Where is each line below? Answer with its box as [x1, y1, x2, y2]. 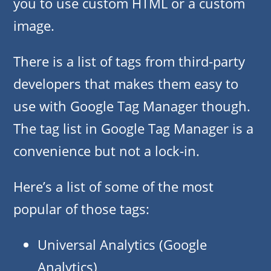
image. [13, 16, 54, 35]
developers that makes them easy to [13, 74, 238, 93]
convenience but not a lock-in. [13, 142, 200, 160]
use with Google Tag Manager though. [13, 97, 250, 116]
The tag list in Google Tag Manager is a [13, 119, 253, 138]
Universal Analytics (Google [38, 235, 207, 254]
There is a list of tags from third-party [13, 52, 245, 71]
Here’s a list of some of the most [13, 177, 214, 196]
